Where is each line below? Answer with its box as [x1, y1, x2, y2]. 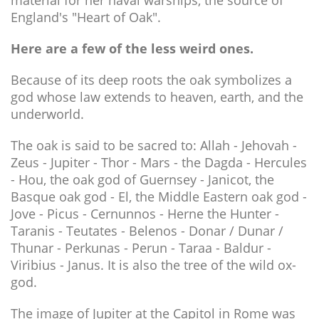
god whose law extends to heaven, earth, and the [11, 88, 303, 105]
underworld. [11, 105, 84, 122]
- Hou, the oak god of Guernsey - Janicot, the [11, 171, 274, 188]
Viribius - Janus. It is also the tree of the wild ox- [11, 256, 296, 273]
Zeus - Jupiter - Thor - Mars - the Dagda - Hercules [11, 154, 307, 171]
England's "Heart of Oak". [11, 9, 161, 26]
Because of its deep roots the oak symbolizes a [11, 71, 292, 88]
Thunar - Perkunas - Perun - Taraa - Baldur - [11, 239, 271, 256]
